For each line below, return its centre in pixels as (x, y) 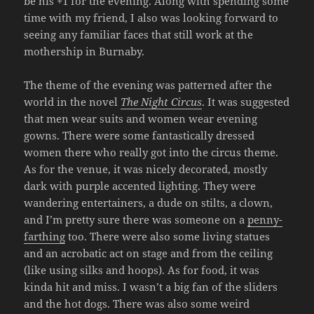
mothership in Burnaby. (84, 51)
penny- (265, 219)
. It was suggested (246, 101)
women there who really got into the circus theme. (151, 152)
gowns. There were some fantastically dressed (139, 135)
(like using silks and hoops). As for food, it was (142, 269)
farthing (45, 236)
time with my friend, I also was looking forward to (151, 17)
